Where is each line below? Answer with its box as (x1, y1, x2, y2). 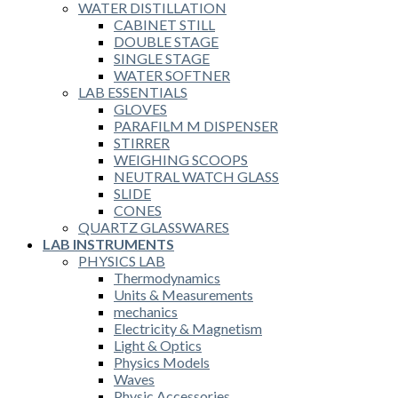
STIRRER (114, 133, 170, 151)
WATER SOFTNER (114, 66, 230, 84)
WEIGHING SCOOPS (114, 150, 248, 168)
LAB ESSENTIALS (78, 83, 187, 100)
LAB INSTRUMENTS (43, 235, 174, 252)
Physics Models (114, 353, 210, 370)
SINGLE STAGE (114, 49, 210, 67)
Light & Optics (114, 336, 202, 354)
